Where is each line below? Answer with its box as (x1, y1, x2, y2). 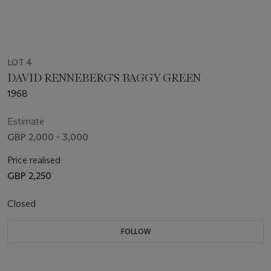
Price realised (7, 154, 60, 166)
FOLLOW (120, 226, 151, 236)
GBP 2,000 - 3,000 (7, 131, 88, 143)
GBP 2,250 (7, 169, 51, 181)
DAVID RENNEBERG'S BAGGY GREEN (7, 71, 201, 85)
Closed (7, 197, 38, 209)
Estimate (7, 115, 44, 127)
